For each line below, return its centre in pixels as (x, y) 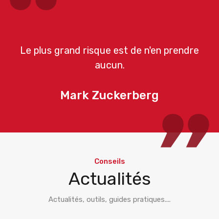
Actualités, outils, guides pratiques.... (109, 200)
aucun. (109, 65)
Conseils (109, 162)
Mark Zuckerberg (109, 96)
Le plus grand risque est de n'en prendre (109, 50)
